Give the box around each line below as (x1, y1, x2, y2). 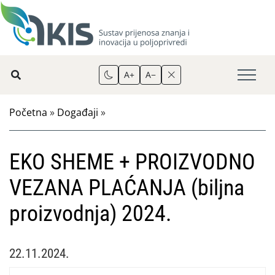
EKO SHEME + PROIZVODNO (9, 149, 255, 175)
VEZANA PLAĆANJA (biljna (9, 175, 244, 201)
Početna (9, 106, 47, 119)
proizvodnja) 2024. (9, 201, 171, 227)
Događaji (57, 106, 98, 119)
